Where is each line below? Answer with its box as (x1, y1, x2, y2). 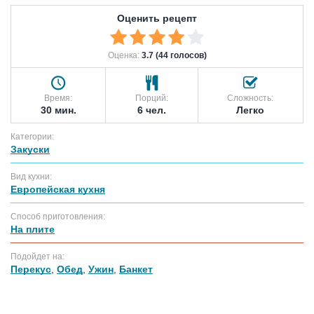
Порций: (135, 93, 168, 103)
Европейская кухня (11, 183, 105, 195)
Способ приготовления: (11, 211, 105, 221)
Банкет (119, 263, 153, 275)
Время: (44, 93, 73, 103)
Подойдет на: (11, 251, 64, 261)
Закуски (11, 143, 50, 155)
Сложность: (227, 93, 274, 103)
